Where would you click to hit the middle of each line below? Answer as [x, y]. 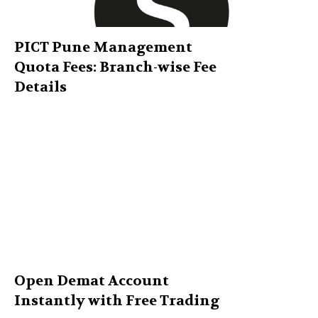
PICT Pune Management [103, 48]
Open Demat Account [92, 281]
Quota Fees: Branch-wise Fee [115, 67]
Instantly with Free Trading [117, 301]
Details [40, 87]
